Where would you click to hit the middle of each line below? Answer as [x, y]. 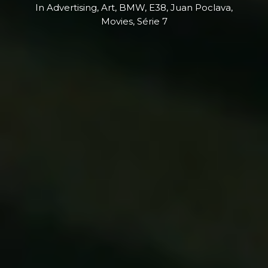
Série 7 [152, 21]
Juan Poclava [201, 7]
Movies [117, 21]
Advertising [72, 7]
